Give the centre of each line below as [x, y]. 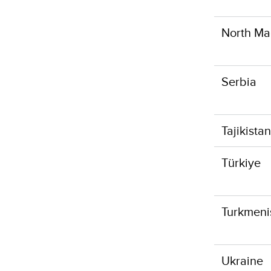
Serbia [239, 81]
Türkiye [241, 162]
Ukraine [242, 260]
